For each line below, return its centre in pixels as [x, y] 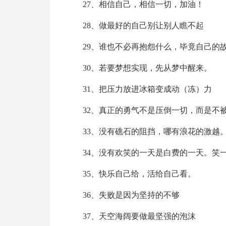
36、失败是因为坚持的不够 [131, 195]
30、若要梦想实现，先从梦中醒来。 [147, 68]
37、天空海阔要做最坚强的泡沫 [139, 216]
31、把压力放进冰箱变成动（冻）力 [147, 89]
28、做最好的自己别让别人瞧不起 [143, 25]
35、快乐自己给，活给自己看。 [139, 174]
